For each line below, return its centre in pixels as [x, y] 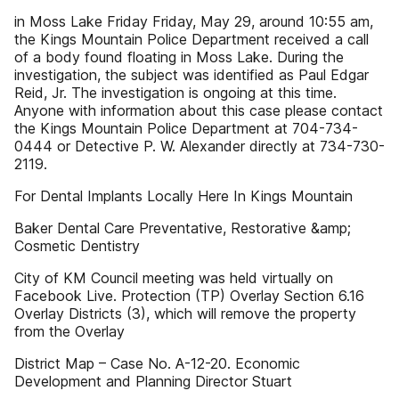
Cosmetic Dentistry [77, 246]
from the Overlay [69, 331]
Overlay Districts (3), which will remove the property [185, 313]
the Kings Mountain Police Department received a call [191, 39]
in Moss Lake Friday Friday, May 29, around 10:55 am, [194, 21]
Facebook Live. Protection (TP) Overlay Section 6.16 [189, 296]
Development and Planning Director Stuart [153, 381]
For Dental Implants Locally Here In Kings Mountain [183, 196]
